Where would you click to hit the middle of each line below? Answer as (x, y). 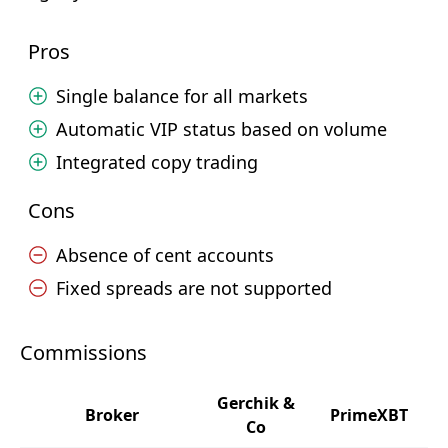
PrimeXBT (368, 415)
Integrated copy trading (157, 162)
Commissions (83, 352)
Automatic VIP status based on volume (221, 129)
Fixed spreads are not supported (194, 288)
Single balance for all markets (182, 96)
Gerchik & (256, 403)
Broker (111, 415)
